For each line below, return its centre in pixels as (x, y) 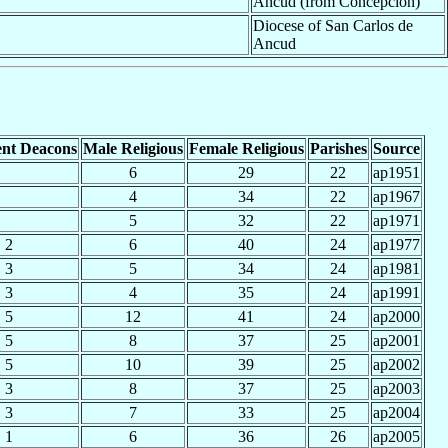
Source (396, 148)
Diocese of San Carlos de (333, 25)
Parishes (338, 148)
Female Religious (246, 148)
